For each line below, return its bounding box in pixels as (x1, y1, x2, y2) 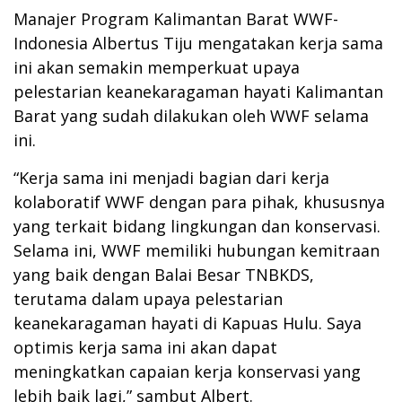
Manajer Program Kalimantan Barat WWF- (13, 7, 338, 30)
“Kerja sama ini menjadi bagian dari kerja (13, 166, 329, 188)
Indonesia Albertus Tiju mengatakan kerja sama (13, 31, 383, 54)
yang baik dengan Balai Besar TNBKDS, (13, 263, 314, 285)
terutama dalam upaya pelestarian (13, 287, 283, 310)
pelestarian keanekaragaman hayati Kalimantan (13, 80, 383, 102)
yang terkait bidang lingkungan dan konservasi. (13, 214, 380, 237)
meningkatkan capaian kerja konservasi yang (13, 360, 361, 382)
